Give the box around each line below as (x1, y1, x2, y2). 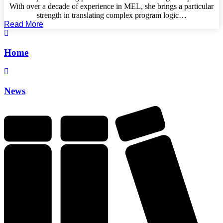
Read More (4, 20, 43, 28)
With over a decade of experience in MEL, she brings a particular (9, 2, 214, 10)
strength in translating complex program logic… (36, 11, 187, 19)
